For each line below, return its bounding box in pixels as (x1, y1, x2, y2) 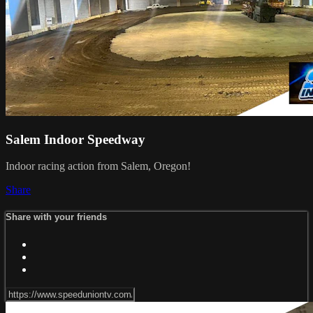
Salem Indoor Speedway (6, 131, 145, 147)
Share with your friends (6, 212, 107, 223)
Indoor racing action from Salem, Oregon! (6, 160, 191, 173)
